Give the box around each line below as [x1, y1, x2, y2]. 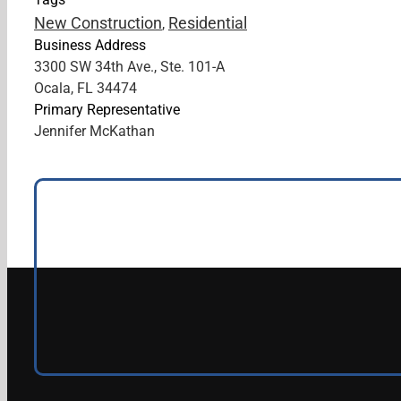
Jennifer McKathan [34, 123, 155, 140]
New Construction [34, 13, 162, 32]
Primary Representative [34, 101, 180, 118]
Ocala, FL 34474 [34, 80, 137, 97]
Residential [168, 13, 247, 32]
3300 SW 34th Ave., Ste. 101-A [34, 58, 225, 75]
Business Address [34, 37, 146, 54]
